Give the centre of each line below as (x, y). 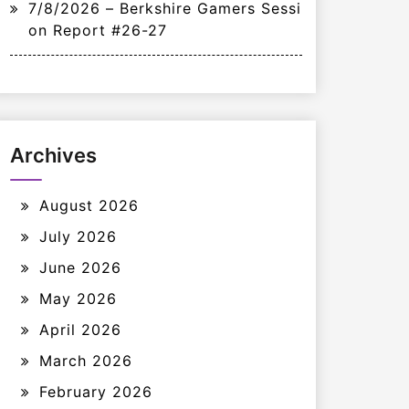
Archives (53, 155)
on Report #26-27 (98, 30)
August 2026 (89, 205)
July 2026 (78, 236)
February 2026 (96, 392)
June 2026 (80, 267)
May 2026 (78, 299)
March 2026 (86, 361)
